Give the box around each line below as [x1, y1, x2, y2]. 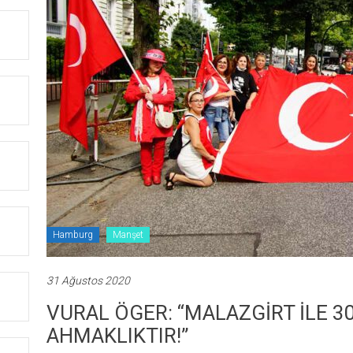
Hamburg [53, 229, 93, 240]
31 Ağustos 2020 [46, 274, 130, 287]
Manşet [113, 229, 143, 240]
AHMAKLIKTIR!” [46, 324, 188, 347]
